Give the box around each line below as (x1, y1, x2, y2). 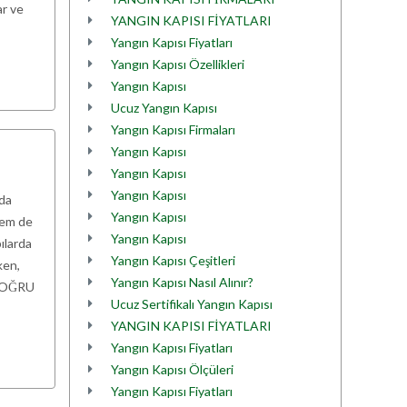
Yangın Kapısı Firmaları (111, 122, 235, 137)
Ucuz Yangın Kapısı (111, 100, 217, 115)
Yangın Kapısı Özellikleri (111, 56, 244, 72)
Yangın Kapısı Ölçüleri (111, 362, 233, 377)
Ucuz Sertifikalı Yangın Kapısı (111, 296, 273, 312)
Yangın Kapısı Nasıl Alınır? (111, 274, 253, 290)
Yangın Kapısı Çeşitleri (111, 253, 235, 268)
